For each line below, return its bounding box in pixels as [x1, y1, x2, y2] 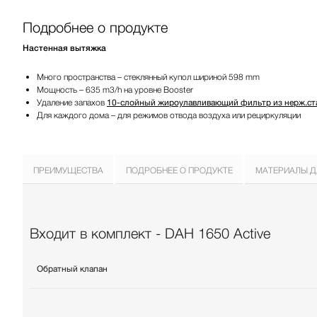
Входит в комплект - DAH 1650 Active [30, 225, 270, 241]
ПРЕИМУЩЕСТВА [33, 165, 103, 175]
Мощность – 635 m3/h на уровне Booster [37, 84, 193, 95]
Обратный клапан [37, 263, 108, 274]
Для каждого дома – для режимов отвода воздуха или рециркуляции [37, 110, 301, 120]
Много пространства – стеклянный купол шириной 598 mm [37, 71, 260, 82]
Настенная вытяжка [23, 43, 106, 53]
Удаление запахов [37, 97, 107, 108]
